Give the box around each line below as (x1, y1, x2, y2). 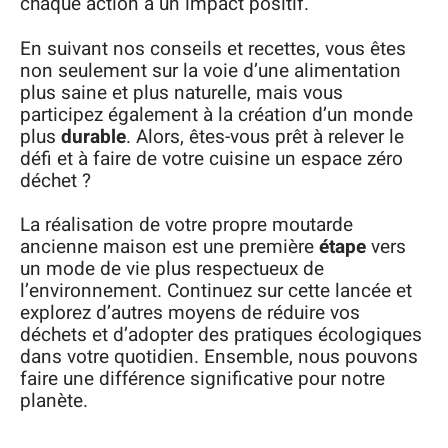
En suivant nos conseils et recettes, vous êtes (20, 34, 406, 63)
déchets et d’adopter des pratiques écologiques (20, 321, 422, 350)
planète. (20, 387, 88, 416)
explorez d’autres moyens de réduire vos (20, 299, 360, 328)
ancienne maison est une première (20, 233, 319, 262)
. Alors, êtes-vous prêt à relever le (126, 122, 404, 151)
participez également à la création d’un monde (20, 100, 413, 129)
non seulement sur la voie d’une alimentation (20, 56, 401, 85)
